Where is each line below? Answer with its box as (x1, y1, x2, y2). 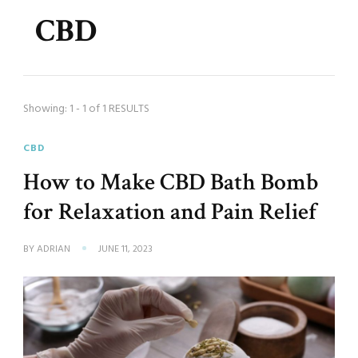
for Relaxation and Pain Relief (23, 195, 316, 228)
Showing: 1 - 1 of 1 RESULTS (23, 99, 149, 118)
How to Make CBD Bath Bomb (23, 165, 318, 198)
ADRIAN (37, 241, 70, 257)
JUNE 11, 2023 (98, 241, 153, 257)
